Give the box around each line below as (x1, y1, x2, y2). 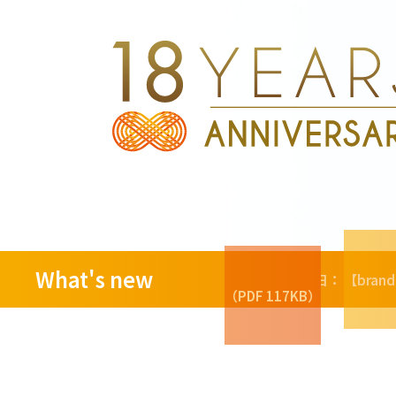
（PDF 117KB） (225, 286, 321, 306)
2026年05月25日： (225, 270, 341, 290)
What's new (35, 263, 153, 295)
